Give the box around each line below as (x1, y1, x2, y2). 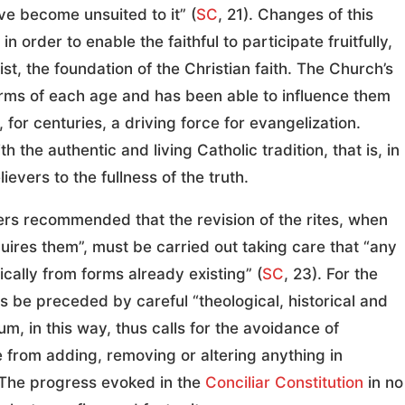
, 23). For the (284, 265, 378, 284)
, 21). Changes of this (218, 5, 373, 24)
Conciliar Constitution (205, 373, 363, 392)
